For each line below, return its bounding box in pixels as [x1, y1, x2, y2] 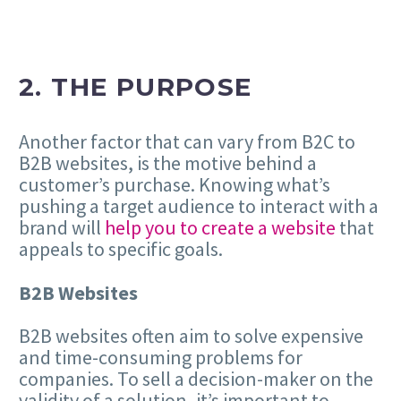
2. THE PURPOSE [19, 71, 252, 102]
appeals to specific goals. [19, 236, 223, 262]
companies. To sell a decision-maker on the [19, 365, 373, 391]
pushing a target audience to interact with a [19, 193, 379, 219]
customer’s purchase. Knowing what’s [19, 172, 330, 198]
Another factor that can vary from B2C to [19, 129, 355, 155]
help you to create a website [105, 215, 336, 241]
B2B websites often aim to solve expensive [19, 322, 363, 348]
